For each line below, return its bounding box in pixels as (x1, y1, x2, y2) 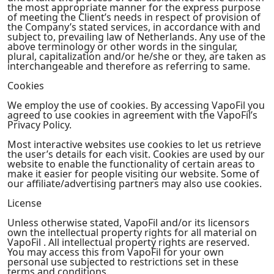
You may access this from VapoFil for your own (7, 245, 224, 259)
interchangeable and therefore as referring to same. (7, 59, 250, 73)
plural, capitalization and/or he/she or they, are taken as (7, 50, 266, 63)
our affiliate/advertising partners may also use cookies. (7, 177, 262, 190)
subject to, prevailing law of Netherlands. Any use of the (7, 30, 265, 43)
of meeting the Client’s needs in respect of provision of (7, 10, 261, 24)
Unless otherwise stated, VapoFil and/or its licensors (7, 216, 250, 229)
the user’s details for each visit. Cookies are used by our (7, 147, 265, 161)
